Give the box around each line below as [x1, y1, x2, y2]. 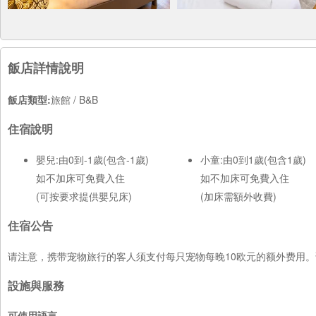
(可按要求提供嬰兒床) [36, 188, 132, 203]
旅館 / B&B [51, 92, 98, 107]
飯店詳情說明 [8, 59, 84, 77]
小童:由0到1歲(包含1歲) [200, 152, 306, 166]
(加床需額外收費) [200, 188, 276, 203]
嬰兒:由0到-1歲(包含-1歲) [36, 152, 149, 166]
